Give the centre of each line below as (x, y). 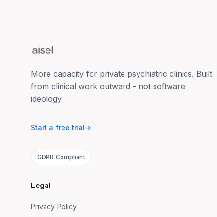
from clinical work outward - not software (108, 86)
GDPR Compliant (61, 157)
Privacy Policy (54, 207)
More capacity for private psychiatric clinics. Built (122, 74)
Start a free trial (58, 127)
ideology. (47, 99)
